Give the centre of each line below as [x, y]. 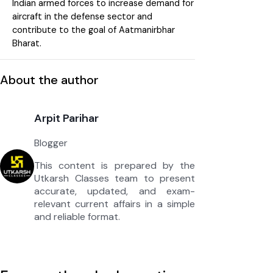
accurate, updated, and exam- [115, 191]
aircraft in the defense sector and [82, 16]
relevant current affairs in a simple [115, 204]
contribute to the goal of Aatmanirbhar [94, 30]
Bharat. [27, 43]
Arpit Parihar [66, 118]
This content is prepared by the [115, 165]
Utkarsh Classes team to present [115, 178]
